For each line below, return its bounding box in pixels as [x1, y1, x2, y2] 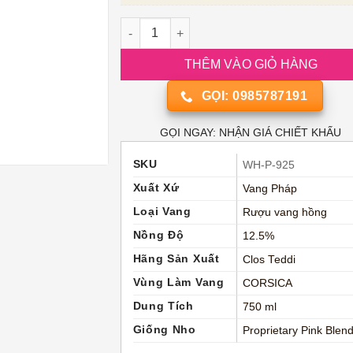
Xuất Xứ [132, 181, 180, 194]
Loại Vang [132, 205, 191, 217]
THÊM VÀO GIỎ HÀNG [184, 58, 318, 72]
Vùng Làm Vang [132, 276, 225, 288]
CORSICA [242, 277, 292, 289]
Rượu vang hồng [242, 206, 327, 218]
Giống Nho [132, 323, 196, 336]
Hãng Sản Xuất [132, 252, 220, 265]
